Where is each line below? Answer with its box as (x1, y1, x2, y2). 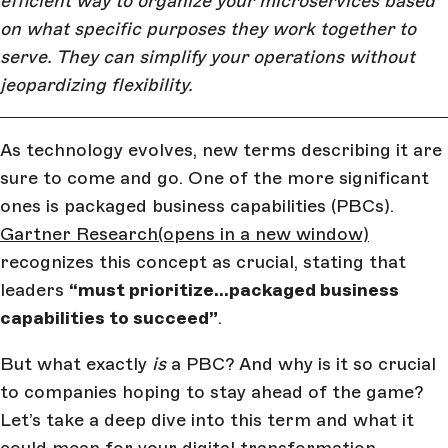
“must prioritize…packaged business (69, 279, 399, 301)
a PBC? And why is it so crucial (171, 353, 436, 375)
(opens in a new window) (158, 223, 369, 245)
